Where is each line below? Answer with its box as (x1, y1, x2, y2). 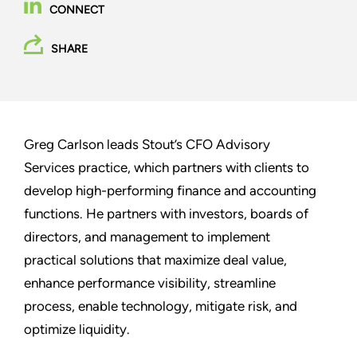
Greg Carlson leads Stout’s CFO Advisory (24, 136, 270, 153)
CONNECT (49, 3, 104, 18)
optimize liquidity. (24, 321, 130, 338)
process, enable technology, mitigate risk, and (24, 298, 297, 315)
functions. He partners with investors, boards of (24, 206, 308, 222)
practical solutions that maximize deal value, (24, 252, 287, 269)
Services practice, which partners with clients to (24, 159, 309, 176)
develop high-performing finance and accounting (24, 182, 316, 199)
